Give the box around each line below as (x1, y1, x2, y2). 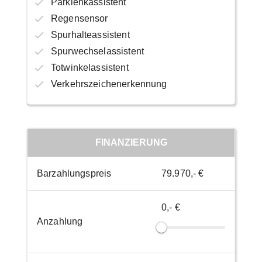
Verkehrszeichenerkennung (50, 78, 167, 89)
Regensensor (50, 13, 108, 23)
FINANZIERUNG (95, 137, 167, 147)
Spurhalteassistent (50, 29, 130, 40)
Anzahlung (36, 216, 83, 226)
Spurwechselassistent (50, 46, 144, 56)
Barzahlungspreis (36, 168, 112, 178)
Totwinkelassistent (50, 62, 129, 73)
